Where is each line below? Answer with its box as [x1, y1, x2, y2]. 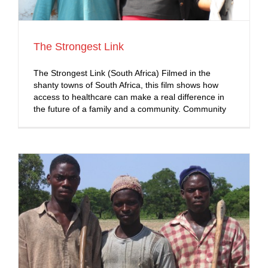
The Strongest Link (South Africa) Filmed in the [33, 68, 211, 78]
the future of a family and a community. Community [33, 104, 226, 114]
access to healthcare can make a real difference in [33, 92, 224, 102]
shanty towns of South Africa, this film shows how [33, 80, 218, 90]
